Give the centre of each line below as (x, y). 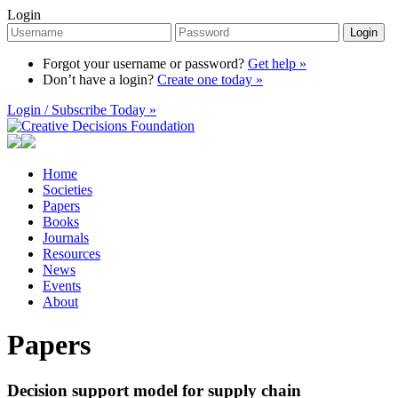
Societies (68, 190)
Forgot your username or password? (145, 64)
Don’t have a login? (100, 80)
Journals (66, 238)
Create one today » (210, 80)
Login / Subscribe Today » (82, 110)
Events (62, 286)
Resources (72, 254)
